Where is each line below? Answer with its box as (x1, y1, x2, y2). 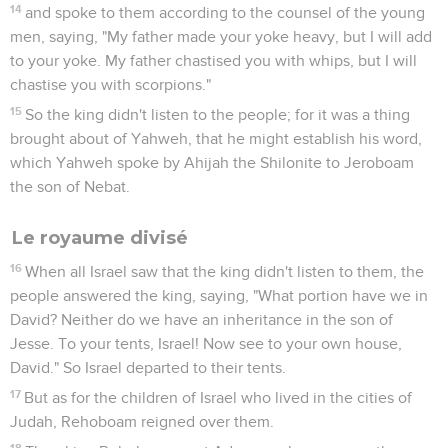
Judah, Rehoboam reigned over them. (10, 413, 274, 430)
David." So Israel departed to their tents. (10, 359, 286, 376)
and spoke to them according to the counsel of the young (25, 4, 426, 21)
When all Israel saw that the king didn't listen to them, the (25, 263, 425, 280)
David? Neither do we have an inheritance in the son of (10, 311, 393, 328)
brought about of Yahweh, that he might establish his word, (10, 130, 422, 147)
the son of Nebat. (10, 178, 130, 195)
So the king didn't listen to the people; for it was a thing (25, 106, 411, 123)
